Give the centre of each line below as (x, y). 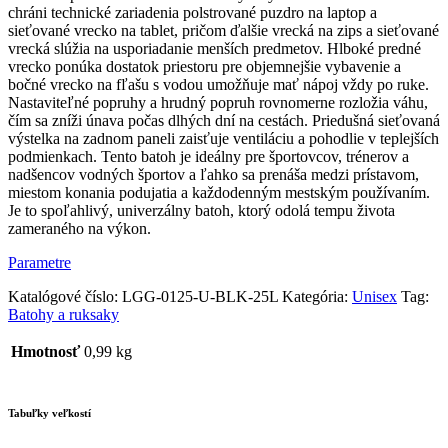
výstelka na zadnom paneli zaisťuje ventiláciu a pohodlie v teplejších (223, 139)
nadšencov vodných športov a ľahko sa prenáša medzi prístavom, (213, 175)
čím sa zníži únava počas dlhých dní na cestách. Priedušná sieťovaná (224, 121)
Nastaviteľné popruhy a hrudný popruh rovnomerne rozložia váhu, (218, 103)
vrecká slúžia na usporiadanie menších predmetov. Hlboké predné (214, 49)
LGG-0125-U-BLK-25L (200, 297)
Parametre (39, 263)
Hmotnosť (45, 352)
